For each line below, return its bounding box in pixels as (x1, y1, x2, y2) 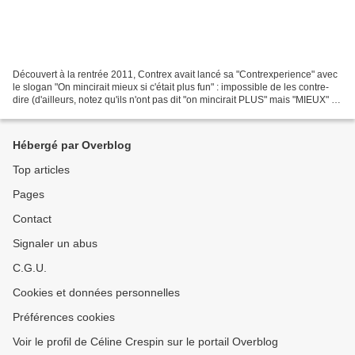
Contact (13, 212, 52, 225)
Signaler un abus (13, 237, 97, 250)
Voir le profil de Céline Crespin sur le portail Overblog (13, 335, 278, 348)
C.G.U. (13, 261, 47, 274)
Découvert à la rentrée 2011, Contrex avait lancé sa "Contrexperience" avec (13, 68, 338, 80)
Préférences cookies (13, 311, 115, 323)
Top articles (13, 163, 70, 176)
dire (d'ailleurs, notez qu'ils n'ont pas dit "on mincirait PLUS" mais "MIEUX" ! (13, 94, 334, 105)
